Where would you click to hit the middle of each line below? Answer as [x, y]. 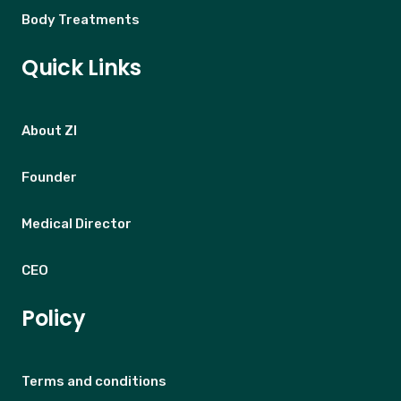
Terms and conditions [94, 381]
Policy [54, 318]
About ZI [49, 130]
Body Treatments [81, 19]
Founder [49, 177]
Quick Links [81, 67]
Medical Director [77, 223]
